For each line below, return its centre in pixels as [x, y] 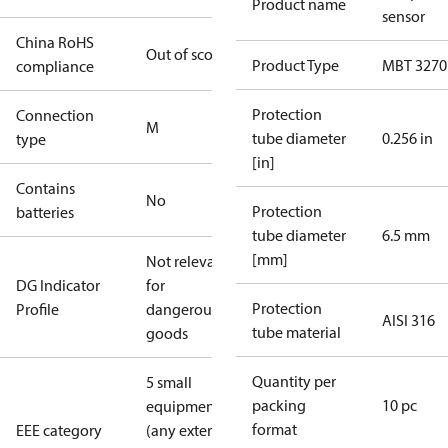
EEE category [59, 430]
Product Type [295, 65]
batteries [45, 212]
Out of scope [188, 54]
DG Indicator [58, 285]
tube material [296, 332]
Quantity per [294, 381]
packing [279, 405]
